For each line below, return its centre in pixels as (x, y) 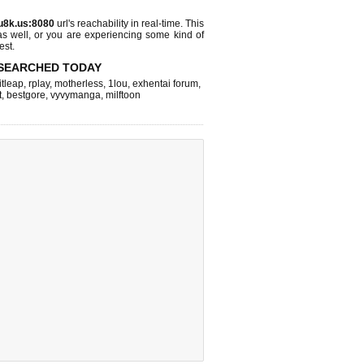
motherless (79, 84)
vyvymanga (76, 95)
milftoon (123, 95)
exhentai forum (165, 84)
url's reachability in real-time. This (129, 24)
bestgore (26, 95)
